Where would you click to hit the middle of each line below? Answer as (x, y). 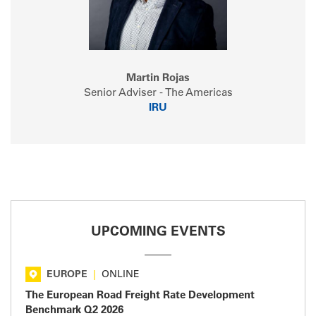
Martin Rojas (158, 78)
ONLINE (121, 275)
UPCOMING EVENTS (158, 232)
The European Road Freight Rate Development (140, 296)
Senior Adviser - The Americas (158, 93)
